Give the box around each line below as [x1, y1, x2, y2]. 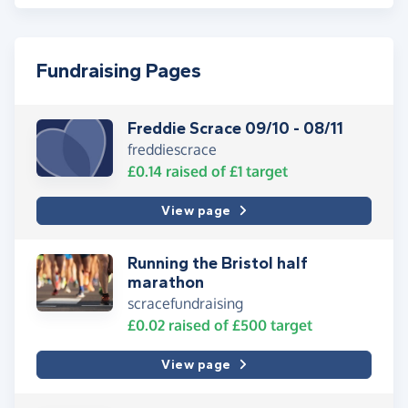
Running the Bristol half [127, 253, 308, 274]
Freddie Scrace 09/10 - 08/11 [127, 118, 343, 139]
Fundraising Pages [36, 59, 201, 84]
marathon [127, 272, 204, 293]
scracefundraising [127, 294, 243, 313]
